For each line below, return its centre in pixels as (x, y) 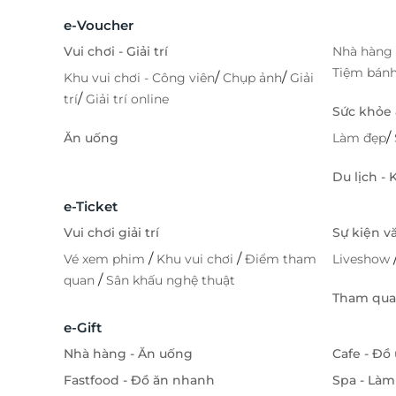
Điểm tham (281, 259)
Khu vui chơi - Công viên (139, 78)
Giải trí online (127, 99)
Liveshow (363, 259)
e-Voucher (99, 25)
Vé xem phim (106, 259)
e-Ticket (91, 206)
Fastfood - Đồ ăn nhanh (139, 380)
